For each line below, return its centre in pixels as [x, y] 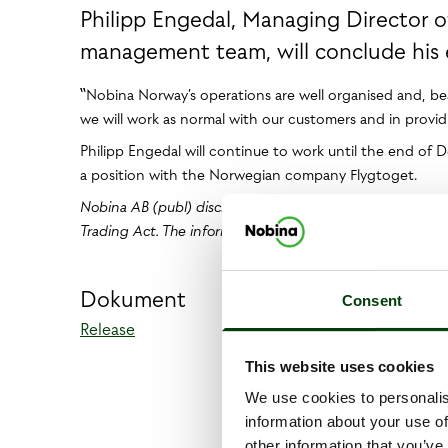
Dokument [133, 299]
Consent [372, 301]
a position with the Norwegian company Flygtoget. [248, 175]
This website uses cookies [339, 366]
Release [107, 329]
